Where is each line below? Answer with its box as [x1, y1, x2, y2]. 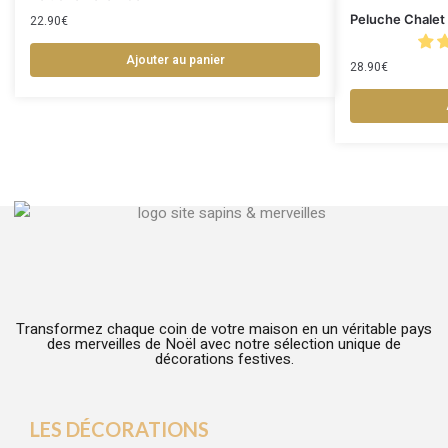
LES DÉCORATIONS [30, 417, 209, 442]
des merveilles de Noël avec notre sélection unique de [47, 333, 401, 356]
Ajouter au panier [125, 51, 225, 70]
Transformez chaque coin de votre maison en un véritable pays [16, 318, 432, 341]
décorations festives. [154, 348, 294, 371]
